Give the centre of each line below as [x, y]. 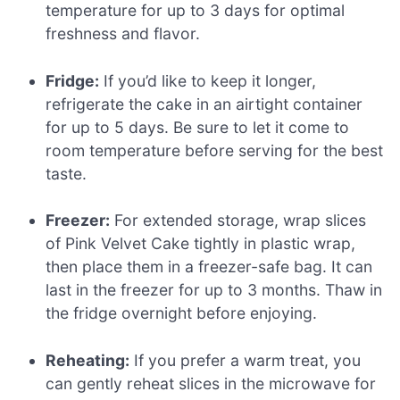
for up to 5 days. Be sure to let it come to [198, 127]
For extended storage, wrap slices [238, 221]
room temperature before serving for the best [215, 150]
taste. [67, 173]
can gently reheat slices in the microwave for [211, 383]
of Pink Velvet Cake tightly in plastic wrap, [201, 244]
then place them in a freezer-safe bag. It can [209, 267]
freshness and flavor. [123, 34]
